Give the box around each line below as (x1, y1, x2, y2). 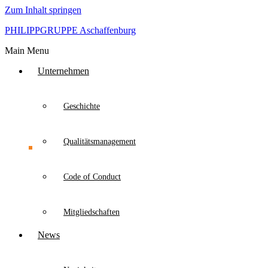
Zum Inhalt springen (5, 5, 81, 15)
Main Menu (5, 45, 49, 56)
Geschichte (63, 102, 100, 111)
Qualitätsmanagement (63, 137, 136, 146)
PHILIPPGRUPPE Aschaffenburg (5, 25, 136, 35)
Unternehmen (38, 66, 89, 76)
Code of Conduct (63, 172, 121, 181)
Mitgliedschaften (63, 208, 120, 217)
